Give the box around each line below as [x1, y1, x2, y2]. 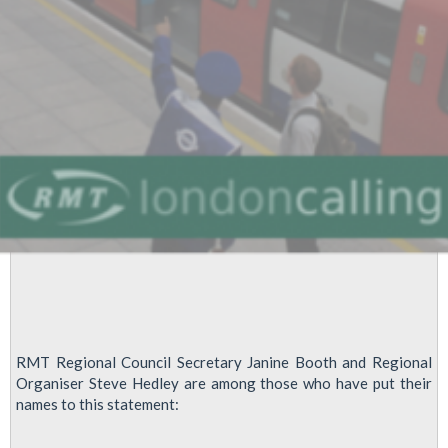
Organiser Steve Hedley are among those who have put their [16, 373, 432, 392]
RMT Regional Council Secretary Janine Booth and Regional [16, 352, 432, 371]
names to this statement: [16, 394, 179, 413]
